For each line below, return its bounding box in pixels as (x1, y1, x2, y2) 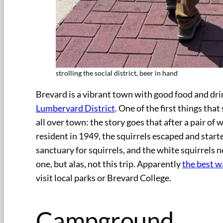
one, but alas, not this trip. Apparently (36, 159, 182, 170)
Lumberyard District (36, 103, 115, 114)
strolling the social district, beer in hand (56, 69, 178, 78)
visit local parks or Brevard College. (36, 173, 171, 184)
